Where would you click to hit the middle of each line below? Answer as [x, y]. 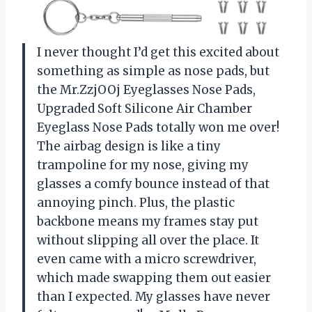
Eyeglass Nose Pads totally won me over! [158, 127]
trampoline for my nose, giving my [143, 165]
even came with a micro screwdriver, [147, 259]
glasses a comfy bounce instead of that [153, 184]
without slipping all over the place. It [148, 240]
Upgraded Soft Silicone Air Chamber [145, 108]
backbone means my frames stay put [148, 221]
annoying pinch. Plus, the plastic [136, 202]
